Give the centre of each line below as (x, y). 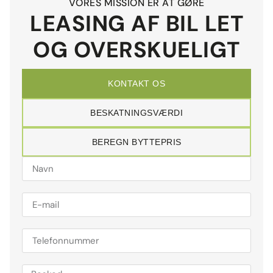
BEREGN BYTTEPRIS (136, 142)
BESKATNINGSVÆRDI (136, 113)
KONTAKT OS (136, 84)
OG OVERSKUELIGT (136, 50)
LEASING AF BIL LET (136, 24)
